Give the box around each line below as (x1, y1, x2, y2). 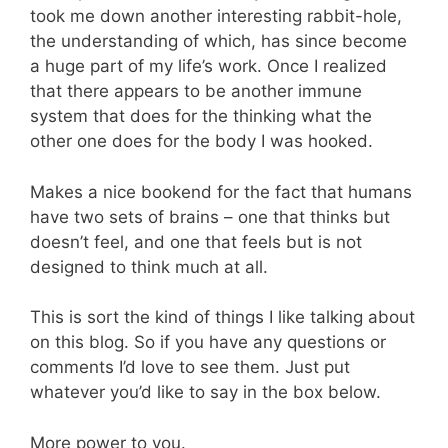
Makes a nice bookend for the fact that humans (30, 181, 412, 202)
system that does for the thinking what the (30, 106, 372, 127)
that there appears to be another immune (30, 81, 362, 102)
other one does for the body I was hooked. (30, 131, 373, 152)
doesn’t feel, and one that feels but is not (30, 231, 362, 252)
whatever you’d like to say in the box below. (30, 382, 381, 403)
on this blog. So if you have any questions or (30, 332, 386, 353)
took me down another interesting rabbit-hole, (30, 6, 402, 27)
